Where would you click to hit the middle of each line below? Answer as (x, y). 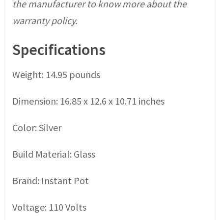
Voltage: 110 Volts (49, 207)
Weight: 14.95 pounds (56, 75)
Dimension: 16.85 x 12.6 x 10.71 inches (88, 101)
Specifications (59, 50)
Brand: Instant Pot (50, 181)
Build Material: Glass (54, 154)
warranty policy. (45, 21)
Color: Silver (37, 128)
